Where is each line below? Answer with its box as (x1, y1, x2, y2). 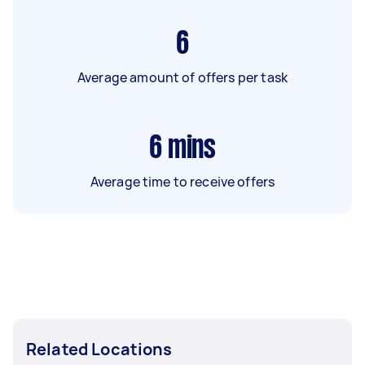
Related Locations (26, 337, 173, 360)
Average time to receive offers (90, 172, 275, 191)
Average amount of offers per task (77, 68, 288, 86)
